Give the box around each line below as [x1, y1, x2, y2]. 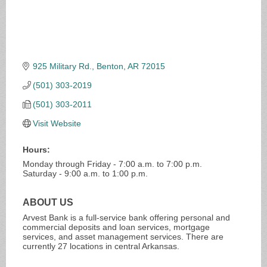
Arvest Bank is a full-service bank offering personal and [22, 212, 230, 222]
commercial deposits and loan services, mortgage [22, 222, 210, 232]
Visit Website [33, 118, 82, 128]
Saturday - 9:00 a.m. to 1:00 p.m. [22, 168, 148, 178]
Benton [97, 61, 124, 71]
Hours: [22, 144, 50, 154]
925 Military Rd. [33, 61, 92, 71]
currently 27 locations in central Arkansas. [22, 241, 179, 251]
